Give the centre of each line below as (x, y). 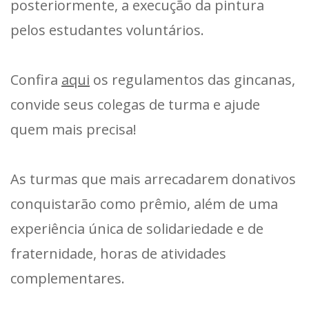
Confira (36, 79)
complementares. (68, 278)
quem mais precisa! (73, 129)
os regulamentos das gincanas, (192, 79)
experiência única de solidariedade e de (137, 228)
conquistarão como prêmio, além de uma (144, 203)
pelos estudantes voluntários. (107, 30)
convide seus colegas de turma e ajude (135, 104)
